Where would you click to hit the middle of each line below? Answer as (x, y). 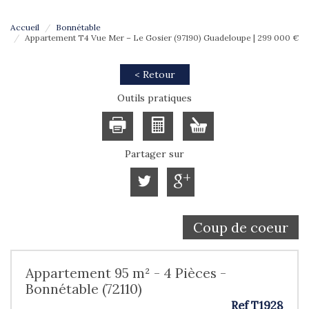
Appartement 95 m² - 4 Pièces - (126, 273)
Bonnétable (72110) (84, 289)
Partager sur (154, 154)
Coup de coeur (241, 228)
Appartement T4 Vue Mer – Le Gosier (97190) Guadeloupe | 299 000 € (162, 38)
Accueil (25, 28)
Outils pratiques (154, 98)
